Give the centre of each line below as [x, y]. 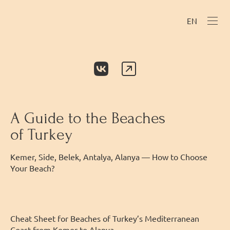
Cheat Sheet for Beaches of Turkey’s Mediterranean [105, 218]
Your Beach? [32, 168]
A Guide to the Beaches [88, 118]
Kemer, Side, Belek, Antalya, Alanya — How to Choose [109, 156]
